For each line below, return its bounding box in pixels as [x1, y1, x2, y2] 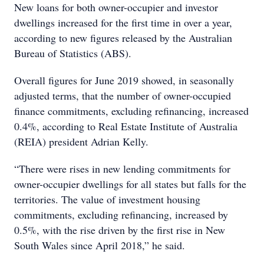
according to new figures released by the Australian [14, 31, 232, 45]
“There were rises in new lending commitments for [14, 161, 230, 176]
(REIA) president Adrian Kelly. [14, 134, 148, 148]
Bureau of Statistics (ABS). [14, 46, 131, 60]
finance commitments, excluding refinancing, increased [14, 104, 249, 118]
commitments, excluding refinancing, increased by [14, 207, 228, 222]
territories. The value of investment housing [14, 192, 200, 206]
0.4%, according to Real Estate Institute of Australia [14, 119, 237, 133]
